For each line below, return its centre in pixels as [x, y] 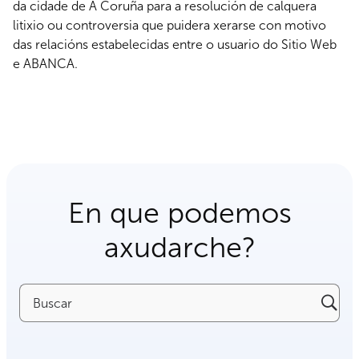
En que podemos [179, 213]
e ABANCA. [45, 64]
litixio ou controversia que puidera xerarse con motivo [169, 25]
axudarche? [179, 247]
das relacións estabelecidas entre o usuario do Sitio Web [175, 44]
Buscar [38, 292]
